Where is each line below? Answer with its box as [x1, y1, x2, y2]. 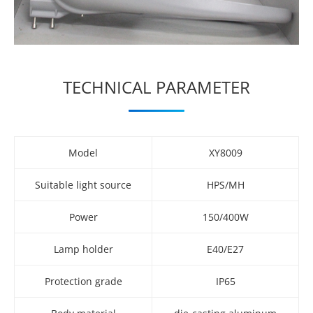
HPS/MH [206, 177, 245, 191]
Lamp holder [53, 242, 113, 256]
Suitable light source [35, 177, 131, 191]
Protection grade [44, 274, 122, 288]
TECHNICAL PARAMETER [63, 75, 250, 99]
